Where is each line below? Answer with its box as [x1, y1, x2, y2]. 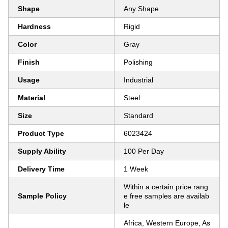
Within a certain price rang [124, 183, 208, 191]
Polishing [124, 58, 153, 66]
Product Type [18, 129, 64, 137]
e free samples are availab [124, 192, 209, 200]
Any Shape [124, 5, 159, 13]
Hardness [18, 22, 51, 31]
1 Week [124, 165, 148, 173]
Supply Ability [18, 147, 66, 155]
